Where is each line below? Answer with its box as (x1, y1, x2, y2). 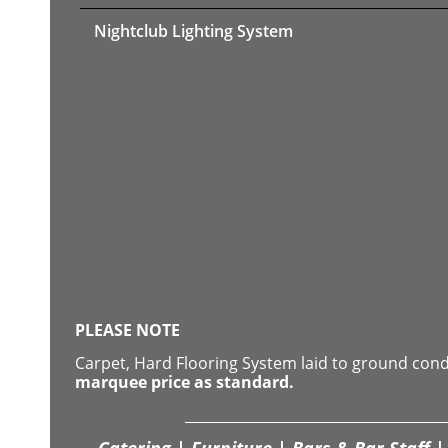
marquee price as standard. (75, 371, 294, 394)
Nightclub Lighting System (94, 19, 293, 42)
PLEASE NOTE (75, 318, 180, 341)
